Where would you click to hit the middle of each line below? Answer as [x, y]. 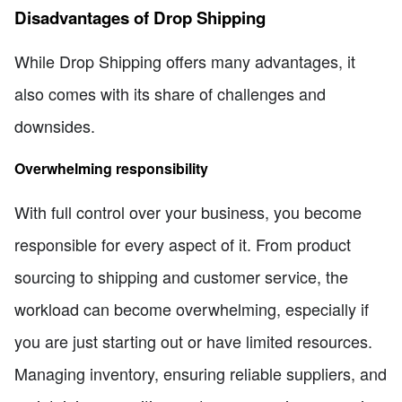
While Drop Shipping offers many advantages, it [185, 61]
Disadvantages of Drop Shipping [140, 18]
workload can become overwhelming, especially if [192, 308]
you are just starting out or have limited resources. [193, 341]
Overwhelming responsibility [111, 168]
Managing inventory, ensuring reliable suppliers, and [201, 373]
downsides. [55, 126]
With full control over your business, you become [188, 211]
